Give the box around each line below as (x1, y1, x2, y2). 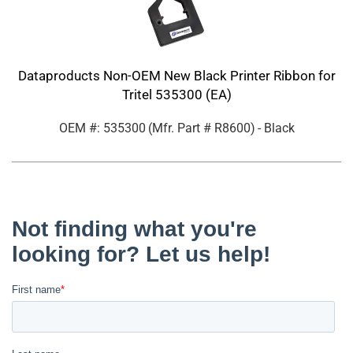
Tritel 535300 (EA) (121, 87, 232, 103)
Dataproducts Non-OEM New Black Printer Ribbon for (17, 68, 336, 84)
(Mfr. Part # (147, 121, 214, 136)
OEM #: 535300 (58, 121, 146, 136)
